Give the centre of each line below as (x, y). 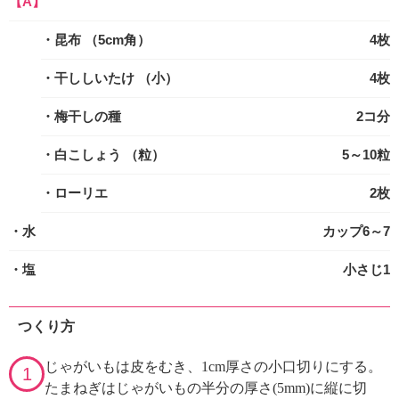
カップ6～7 (356, 231)
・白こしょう (83, 154)
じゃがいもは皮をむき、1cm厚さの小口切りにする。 (213, 366)
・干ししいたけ (90, 77)
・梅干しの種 (81, 116)
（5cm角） (118, 39)
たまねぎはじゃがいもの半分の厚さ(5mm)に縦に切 (206, 387)
